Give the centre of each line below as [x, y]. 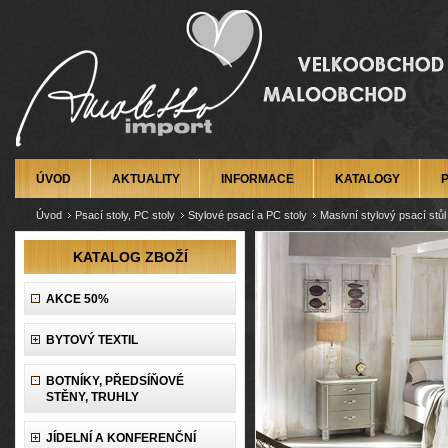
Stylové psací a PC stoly [247, 215]
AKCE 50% [77, 299]
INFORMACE [257, 179]
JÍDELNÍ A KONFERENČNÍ [121, 438]
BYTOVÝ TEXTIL [92, 340]
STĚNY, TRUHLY [92, 397]
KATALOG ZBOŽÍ [130, 257]
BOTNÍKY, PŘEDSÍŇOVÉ [115, 381]
